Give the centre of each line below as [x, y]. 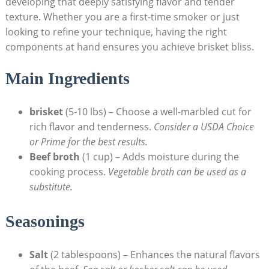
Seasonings [45, 221]
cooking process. [68, 171]
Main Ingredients [67, 78]
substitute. [51, 186]
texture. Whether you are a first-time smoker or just [122, 17]
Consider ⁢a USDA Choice [204, 126]
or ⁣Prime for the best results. [88, 141]
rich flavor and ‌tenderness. [91, 126]
